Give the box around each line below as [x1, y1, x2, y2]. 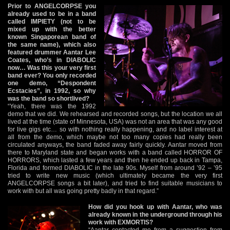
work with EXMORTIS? [88, 218, 153, 226]
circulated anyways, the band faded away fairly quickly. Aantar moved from [8, 141, 222, 148]
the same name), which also [8, 41, 96, 48]
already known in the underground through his [88, 210, 222, 218]
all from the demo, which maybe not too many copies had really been [8, 133, 222, 141]
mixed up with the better [8, 25, 96, 33]
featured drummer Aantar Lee [8, 48, 96, 56]
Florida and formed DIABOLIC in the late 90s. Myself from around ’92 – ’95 [8, 164, 222, 171]
